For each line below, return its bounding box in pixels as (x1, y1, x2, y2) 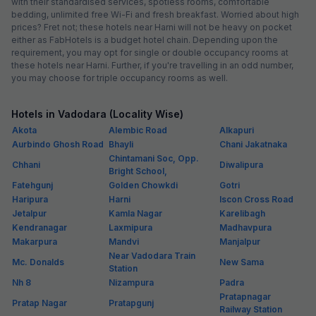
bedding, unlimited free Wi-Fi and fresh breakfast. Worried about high (11, 8, 299, 20)
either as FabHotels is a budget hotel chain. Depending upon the (11, 34, 278, 45)
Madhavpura (219, 221, 272, 233)
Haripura (12, 193, 48, 205)
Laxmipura (109, 221, 152, 233)
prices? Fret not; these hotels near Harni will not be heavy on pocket (11, 21, 292, 32)
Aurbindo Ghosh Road (12, 138, 104, 150)
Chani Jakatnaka (219, 138, 287, 150)
